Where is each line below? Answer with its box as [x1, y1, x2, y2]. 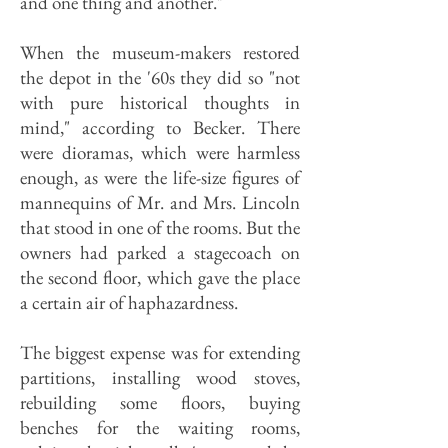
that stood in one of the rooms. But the [20, 215, 300, 240]
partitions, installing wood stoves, [20, 365, 300, 390]
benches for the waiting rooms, [20, 415, 300, 440]
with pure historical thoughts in [20, 90, 300, 115]
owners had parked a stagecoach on [20, 240, 300, 265]
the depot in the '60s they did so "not [20, 65, 300, 90]
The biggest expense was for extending [20, 340, 300, 365]
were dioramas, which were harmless [20, 140, 300, 165]
